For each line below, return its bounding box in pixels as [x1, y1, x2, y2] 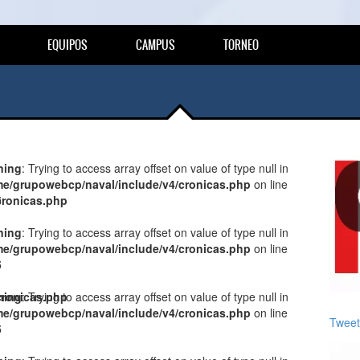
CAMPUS [136, 36, 175, 54]
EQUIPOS [47, 36, 88, 54]
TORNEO [223, 36, 259, 54]
